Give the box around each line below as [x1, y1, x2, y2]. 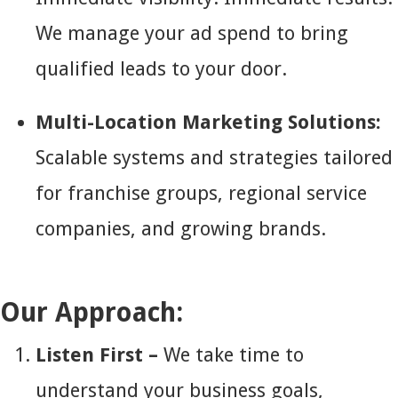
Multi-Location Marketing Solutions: [36, 111, 381, 133]
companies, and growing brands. [36, 218, 326, 240]
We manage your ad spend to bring [36, 22, 348, 44]
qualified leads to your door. [36, 58, 287, 80]
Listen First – [36, 344, 163, 366]
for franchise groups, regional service [36, 182, 367, 204]
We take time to [163, 344, 304, 366]
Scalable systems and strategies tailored [36, 147, 393, 169]
